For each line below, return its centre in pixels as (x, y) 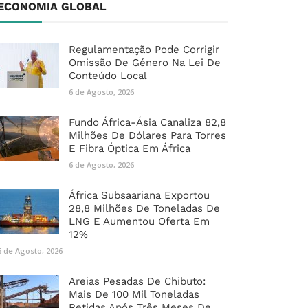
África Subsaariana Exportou (139, 196)
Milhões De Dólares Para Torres (147, 136)
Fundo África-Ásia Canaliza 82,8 (147, 123)
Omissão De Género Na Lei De (145, 63)
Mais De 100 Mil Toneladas (134, 295)
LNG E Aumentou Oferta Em (139, 222)
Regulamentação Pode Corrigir (144, 50)
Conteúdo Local (108, 76)
